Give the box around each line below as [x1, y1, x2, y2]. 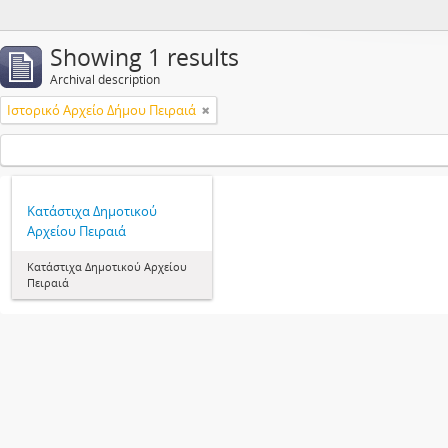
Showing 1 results [50, 42, 239, 73]
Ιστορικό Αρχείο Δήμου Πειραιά [7, 101, 196, 119]
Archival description [50, 71, 160, 88]
